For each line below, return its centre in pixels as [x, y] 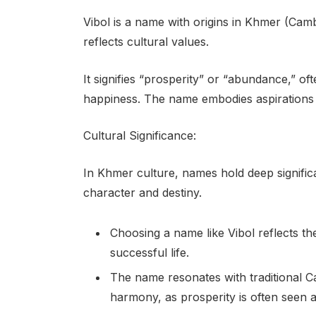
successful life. [149, 252]
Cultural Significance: [139, 136]
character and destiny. [142, 193]
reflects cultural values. [146, 42]
